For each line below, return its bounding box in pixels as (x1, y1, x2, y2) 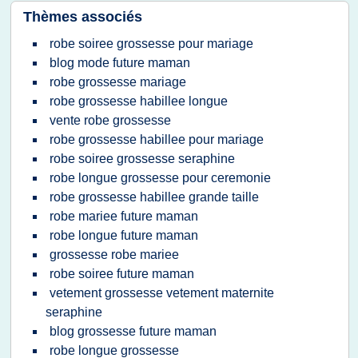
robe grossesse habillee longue (50, 94, 228, 108)
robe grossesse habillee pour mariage (50, 133, 264, 146)
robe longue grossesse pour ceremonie (50, 171, 271, 185)
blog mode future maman (50, 56, 190, 70)
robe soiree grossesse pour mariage (50, 37, 253, 50)
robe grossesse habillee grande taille (50, 190, 259, 204)
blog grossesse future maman (50, 324, 217, 338)
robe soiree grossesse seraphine (50, 152, 235, 165)
